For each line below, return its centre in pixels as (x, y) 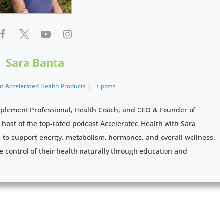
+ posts (106, 86)
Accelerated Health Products (45, 86)
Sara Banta (35, 62)
